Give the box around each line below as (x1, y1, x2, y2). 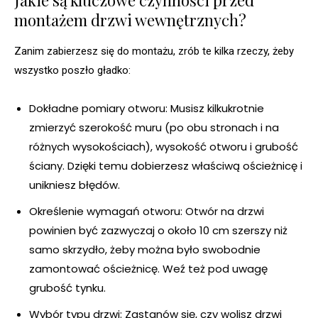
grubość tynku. (29, 280, 106, 296)
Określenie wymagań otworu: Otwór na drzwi (29, 204, 264, 219)
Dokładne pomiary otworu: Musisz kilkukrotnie (29, 101, 264, 116)
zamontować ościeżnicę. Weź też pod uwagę (29, 261, 268, 277)
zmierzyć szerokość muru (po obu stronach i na (29, 120, 279, 136)
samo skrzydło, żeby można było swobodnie (29, 242, 261, 258)
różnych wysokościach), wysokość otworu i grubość (29, 139, 298, 155)
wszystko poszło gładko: (14, 64, 131, 77)
